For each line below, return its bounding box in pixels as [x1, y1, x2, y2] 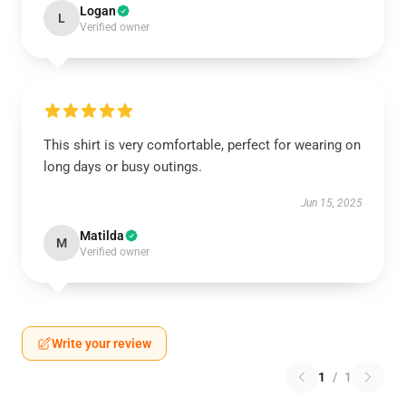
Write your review [52, 336, 151, 351]
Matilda [80, 228, 124, 243]
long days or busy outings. [43, 159, 202, 175]
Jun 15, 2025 [301, 197, 362, 209]
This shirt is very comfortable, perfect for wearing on [43, 137, 361, 153]
